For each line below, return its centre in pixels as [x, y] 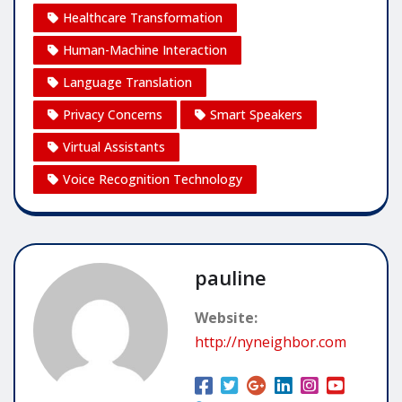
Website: [226, 317]
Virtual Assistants [114, 146]
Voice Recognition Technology [153, 179]
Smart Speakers [256, 114]
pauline [231, 277]
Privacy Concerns [113, 114]
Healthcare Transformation [143, 17]
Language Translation [127, 82]
